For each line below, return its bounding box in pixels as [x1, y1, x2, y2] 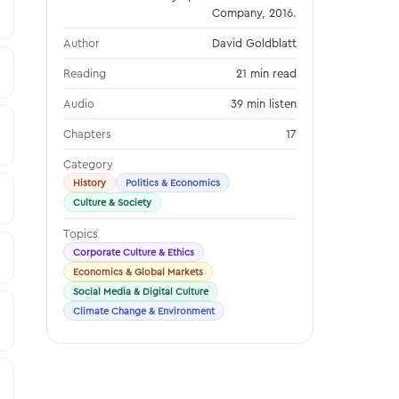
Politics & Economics [126, 176, 220, 189]
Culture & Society [73, 196, 151, 208]
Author [63, 36, 100, 50]
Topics [63, 226, 98, 240]
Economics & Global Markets [73, 265, 203, 278]
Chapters [63, 126, 111, 141]
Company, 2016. [212, 5, 297, 20]
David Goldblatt [212, 36, 297, 50]
